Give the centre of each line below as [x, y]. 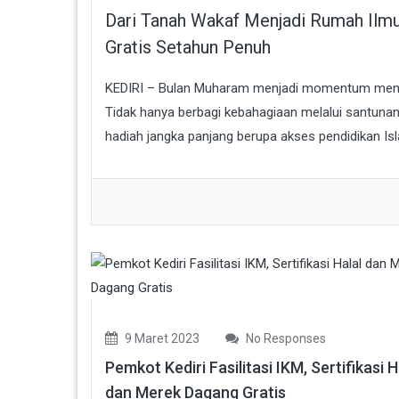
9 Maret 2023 [161, 338]
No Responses [285, 338]
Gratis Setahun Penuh [188, 47]
